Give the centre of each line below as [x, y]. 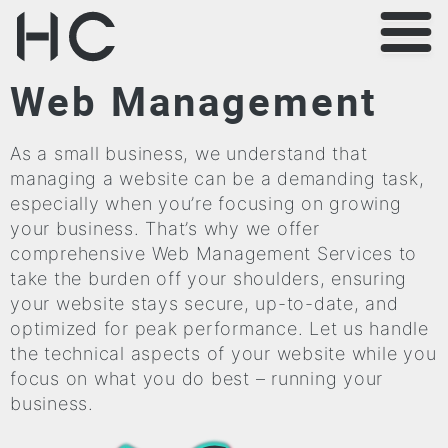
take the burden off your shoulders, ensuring [208, 279]
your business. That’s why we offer [165, 229]
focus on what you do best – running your [196, 379]
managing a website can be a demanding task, [217, 179]
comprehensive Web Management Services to [213, 254]
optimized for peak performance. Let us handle [219, 329]
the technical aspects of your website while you [223, 354]
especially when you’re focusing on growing [206, 204]
